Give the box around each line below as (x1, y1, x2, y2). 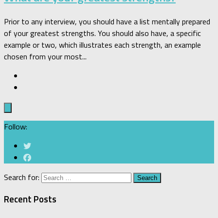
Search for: (4, 171, 39, 183)
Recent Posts (4, 192, 56, 206)
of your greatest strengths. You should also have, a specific (4, 27, 201, 39)
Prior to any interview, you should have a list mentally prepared (4, 16, 210, 28)
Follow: (4, 121, 27, 133)
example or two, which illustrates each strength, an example (4, 39, 201, 51)
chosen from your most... (4, 51, 87, 63)
